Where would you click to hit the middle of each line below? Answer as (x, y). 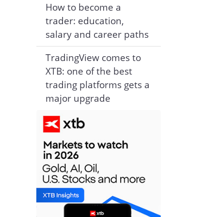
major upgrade (78, 98)
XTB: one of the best (89, 71)
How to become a (83, 7)
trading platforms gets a (97, 85)
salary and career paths (97, 34)
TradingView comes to (93, 58)
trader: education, (85, 21)
